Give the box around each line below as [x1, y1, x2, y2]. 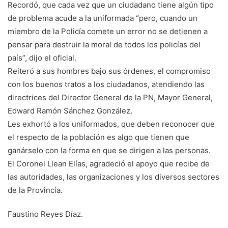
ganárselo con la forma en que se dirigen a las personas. [8, 146, 211, 156]
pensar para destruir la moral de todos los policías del [8, 40, 201, 50]
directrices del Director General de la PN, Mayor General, [8, 93, 213, 103]
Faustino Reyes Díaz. [8, 209, 83, 219]
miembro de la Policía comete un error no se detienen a [8, 26, 208, 37]
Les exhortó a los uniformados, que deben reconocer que [8, 119, 215, 129]
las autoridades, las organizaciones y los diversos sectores [8, 172, 219, 182]
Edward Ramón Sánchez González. [8, 106, 132, 116]
